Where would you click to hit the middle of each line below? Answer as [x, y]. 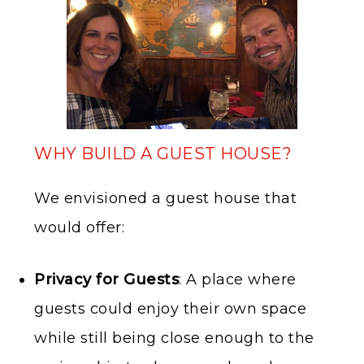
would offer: [79, 228]
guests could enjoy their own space [170, 309]
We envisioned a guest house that [165, 199]
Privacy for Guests [106, 280]
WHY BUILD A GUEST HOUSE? [163, 154]
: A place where [238, 280]
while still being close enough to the [174, 338]
